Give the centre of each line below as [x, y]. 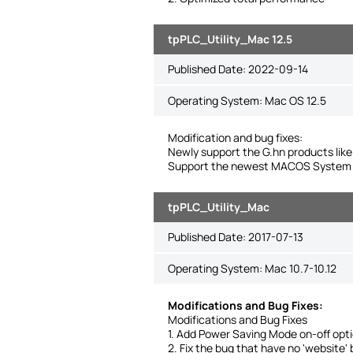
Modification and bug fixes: [235, 137]
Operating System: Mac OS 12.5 [247, 100]
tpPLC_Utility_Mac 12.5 [230, 39]
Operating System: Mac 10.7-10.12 [252, 268]
